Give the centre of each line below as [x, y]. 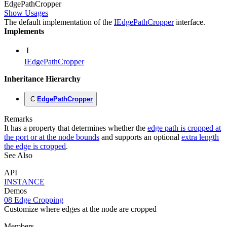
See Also [18, 156]
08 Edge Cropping [34, 200]
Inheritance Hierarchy [42, 79]
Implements [24, 31]
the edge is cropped [35, 146]
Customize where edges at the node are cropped [80, 209]
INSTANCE [24, 182]
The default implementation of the [59, 22]
